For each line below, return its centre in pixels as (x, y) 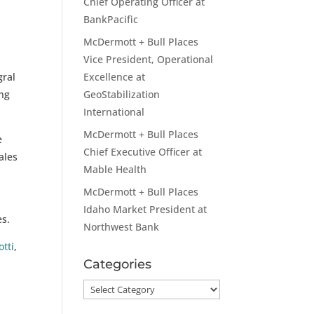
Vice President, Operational (149, 59)
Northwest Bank (122, 227)
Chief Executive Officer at (143, 152)
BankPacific (111, 19)
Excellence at (115, 77)
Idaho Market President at (145, 209)
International (114, 112)
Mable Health (115, 169)
